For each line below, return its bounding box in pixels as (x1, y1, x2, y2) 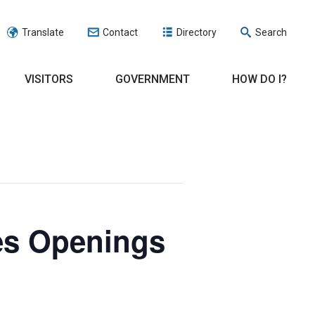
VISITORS (25, 72, 73, 86)
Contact (103, 27, 138, 38)
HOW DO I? (232, 72, 287, 86)
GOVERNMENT (115, 72, 190, 86)
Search (255, 27, 287, 38)
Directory (176, 27, 217, 38)
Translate (22, 27, 64, 38)
